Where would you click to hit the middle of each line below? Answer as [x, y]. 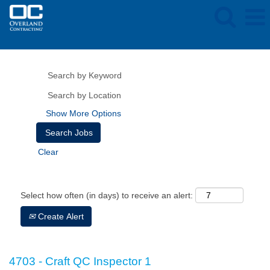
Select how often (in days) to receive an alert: [107, 195]
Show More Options [83, 113]
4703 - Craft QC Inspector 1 [80, 261]
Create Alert [60, 216]
